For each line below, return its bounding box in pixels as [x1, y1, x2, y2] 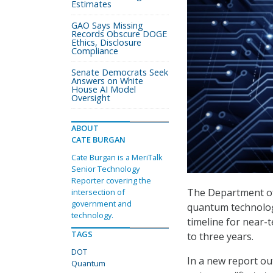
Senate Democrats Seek [71, 66, 168, 78]
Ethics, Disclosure [71, 37, 141, 48]
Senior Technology [71, 163, 140, 174]
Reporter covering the [71, 175, 151, 186]
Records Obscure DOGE [71, 28, 167, 40]
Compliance [71, 45, 118, 57]
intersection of [71, 186, 125, 197]
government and [71, 198, 132, 209]
